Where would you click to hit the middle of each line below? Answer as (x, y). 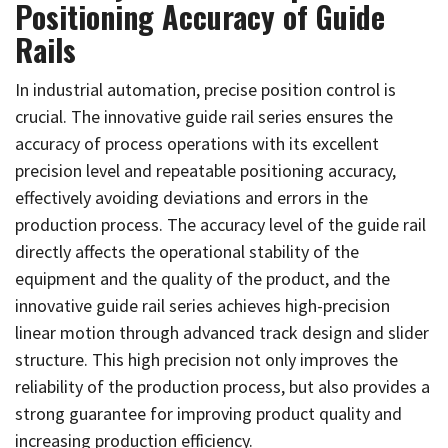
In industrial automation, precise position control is (205, 89)
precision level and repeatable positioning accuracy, (205, 170)
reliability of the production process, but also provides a (222, 386)
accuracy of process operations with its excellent (197, 143)
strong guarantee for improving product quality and (208, 413)
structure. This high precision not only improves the (206, 359)
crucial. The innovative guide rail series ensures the (204, 116)
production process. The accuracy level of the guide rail (220, 224)
